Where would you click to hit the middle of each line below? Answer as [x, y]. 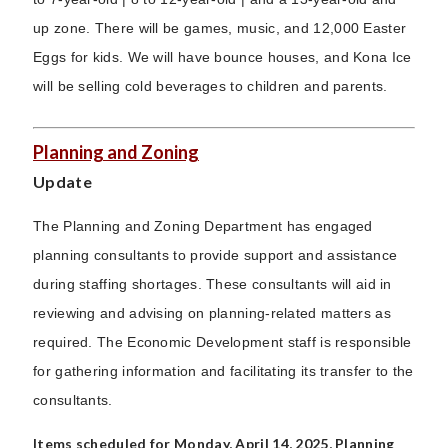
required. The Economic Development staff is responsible [222, 341]
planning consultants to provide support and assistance [215, 254]
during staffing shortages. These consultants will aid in [212, 283]
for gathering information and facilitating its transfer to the [223, 370]
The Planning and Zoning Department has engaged [203, 225]
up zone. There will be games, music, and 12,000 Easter [220, 27]
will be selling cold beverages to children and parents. [210, 85]
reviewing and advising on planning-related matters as [212, 312]
